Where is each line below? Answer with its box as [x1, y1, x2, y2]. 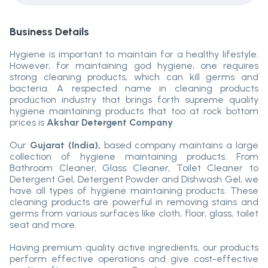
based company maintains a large [100, 139, 259, 151]
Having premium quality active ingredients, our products [10, 242, 258, 254]
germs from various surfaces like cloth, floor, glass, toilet [10, 208, 258, 220]
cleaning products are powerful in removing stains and [10, 196, 258, 208]
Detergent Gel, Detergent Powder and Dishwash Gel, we [10, 173, 258, 185]
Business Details [10, 25, 89, 39]
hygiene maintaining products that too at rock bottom [10, 105, 258, 117]
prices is [10, 117, 47, 129]
